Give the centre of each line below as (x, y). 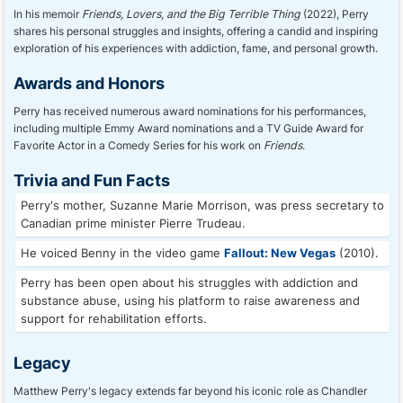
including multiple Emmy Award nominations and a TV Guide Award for (188, 128)
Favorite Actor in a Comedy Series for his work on (139, 145)
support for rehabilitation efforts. (114, 319)
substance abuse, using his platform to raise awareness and (190, 301)
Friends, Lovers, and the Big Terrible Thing (191, 14)
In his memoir (48, 14)
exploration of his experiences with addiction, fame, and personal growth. (196, 48)
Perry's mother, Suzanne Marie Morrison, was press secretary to (202, 206)
